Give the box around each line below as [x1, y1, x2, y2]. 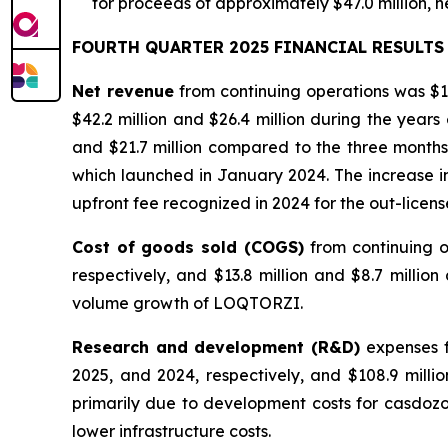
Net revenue [72, 81, 175, 102]
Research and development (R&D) [72, 337, 367, 358]
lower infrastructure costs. [72, 421, 271, 442]
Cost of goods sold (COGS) [72, 237, 311, 258]
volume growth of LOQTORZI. [72, 293, 303, 314]
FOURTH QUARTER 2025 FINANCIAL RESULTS [72, 37, 444, 58]
